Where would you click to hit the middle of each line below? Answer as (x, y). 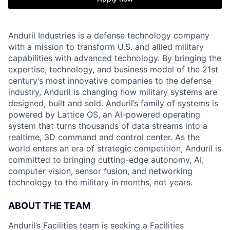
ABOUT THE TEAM (49, 206)
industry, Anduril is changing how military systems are (113, 92)
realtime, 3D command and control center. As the (104, 137)
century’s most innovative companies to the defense (110, 81)
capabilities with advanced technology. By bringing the (115, 58)
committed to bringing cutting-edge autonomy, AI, (106, 160)
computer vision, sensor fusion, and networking (100, 171)
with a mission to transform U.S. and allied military (106, 47)
